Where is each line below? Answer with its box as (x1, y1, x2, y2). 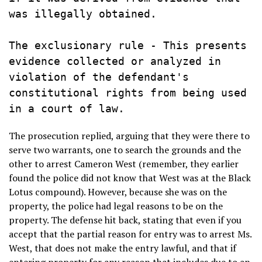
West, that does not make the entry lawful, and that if (9, 241, 236, 254)
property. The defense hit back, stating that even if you (9, 213, 242, 226)
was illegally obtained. (9, 8, 157, 20)
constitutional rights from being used (9, 87, 247, 99)
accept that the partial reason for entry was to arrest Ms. (9, 227, 251, 240)
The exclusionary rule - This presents (9, 39, 247, 51)
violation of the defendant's (9, 71, 189, 83)
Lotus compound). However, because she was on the (9, 185, 227, 198)
